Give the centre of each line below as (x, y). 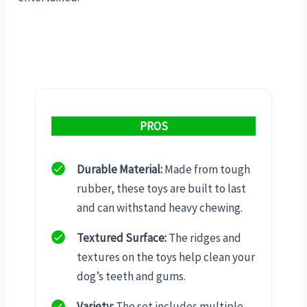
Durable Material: (120, 169)
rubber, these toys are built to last (161, 188)
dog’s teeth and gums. (131, 277)
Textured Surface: (122, 237)
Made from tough (206, 169)
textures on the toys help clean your (166, 257)
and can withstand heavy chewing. (160, 207)
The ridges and (204, 237)
